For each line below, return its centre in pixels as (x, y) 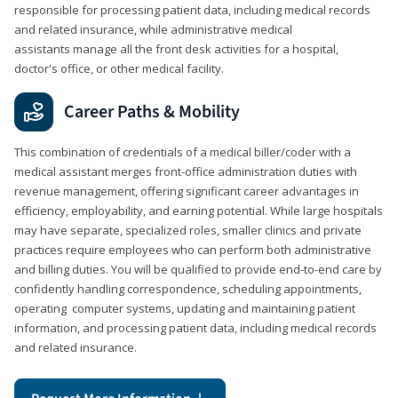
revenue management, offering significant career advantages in (187, 191)
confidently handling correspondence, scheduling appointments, (188, 288)
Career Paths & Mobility (152, 111)
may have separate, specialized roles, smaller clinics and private (188, 230)
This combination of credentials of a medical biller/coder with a (183, 151)
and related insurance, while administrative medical (153, 29)
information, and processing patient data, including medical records (195, 327)
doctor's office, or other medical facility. (119, 68)
